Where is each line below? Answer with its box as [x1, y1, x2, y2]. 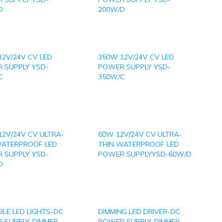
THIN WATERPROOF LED [98, 140, 179, 149]
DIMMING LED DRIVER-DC [98, 207, 180, 216]
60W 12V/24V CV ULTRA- [98, 130, 182, 139]
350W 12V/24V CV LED [98, 53, 174, 61]
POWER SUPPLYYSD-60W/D [98, 150, 191, 159]
